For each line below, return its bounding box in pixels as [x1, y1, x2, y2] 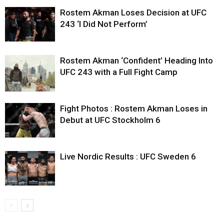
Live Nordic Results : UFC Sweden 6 [60, 151, 196, 161]
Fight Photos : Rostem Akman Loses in [60, 103, 207, 113]
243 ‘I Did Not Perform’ [60, 18, 147, 29]
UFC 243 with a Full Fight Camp [60, 66, 177, 77]
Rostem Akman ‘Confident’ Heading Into [60, 55, 213, 65]
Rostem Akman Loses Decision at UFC [60, 7, 206, 17]
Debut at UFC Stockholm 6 [60, 114, 160, 125]
